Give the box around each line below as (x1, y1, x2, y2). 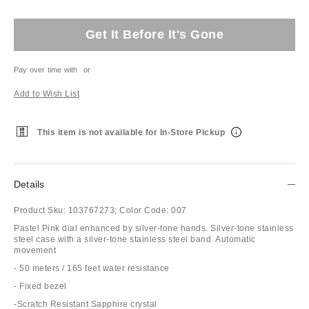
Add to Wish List (14, 88, 79, 99)
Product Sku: (14, 205, 66, 215)
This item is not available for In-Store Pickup (37, 128, 228, 138)
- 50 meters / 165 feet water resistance (14, 263, 175, 273)
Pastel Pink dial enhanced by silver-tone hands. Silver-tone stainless (14, 223, 294, 233)
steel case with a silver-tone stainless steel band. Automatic (14, 234, 256, 244)
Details (14, 178, 45, 190)
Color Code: (119, 205, 169, 215)
